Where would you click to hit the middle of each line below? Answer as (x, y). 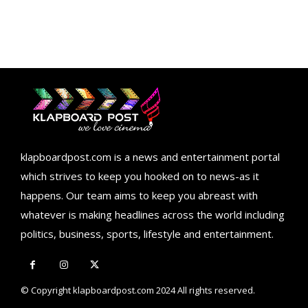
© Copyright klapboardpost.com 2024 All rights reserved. (138, 290)
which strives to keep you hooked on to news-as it (140, 176)
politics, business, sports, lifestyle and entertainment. (147, 234)
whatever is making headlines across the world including (153, 215)
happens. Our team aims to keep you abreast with (139, 196)
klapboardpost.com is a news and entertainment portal (150, 157)
